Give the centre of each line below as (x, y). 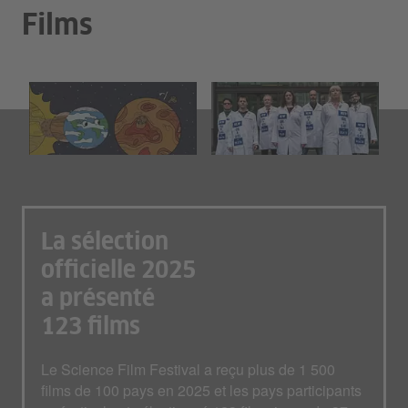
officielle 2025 (118, 272)
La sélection (105, 244)
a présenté (98, 300)
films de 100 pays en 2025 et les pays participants (201, 391)
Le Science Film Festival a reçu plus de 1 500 (188, 370)
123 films (91, 328)
